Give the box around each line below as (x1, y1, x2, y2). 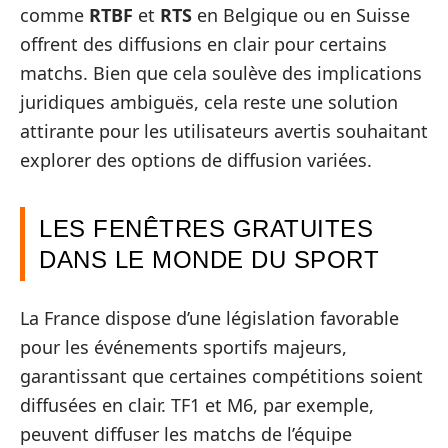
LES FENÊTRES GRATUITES (39, 215, 373, 242)
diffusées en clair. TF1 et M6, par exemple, (20, 392, 374, 417)
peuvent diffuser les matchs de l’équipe (20, 421, 352, 446)
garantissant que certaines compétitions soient (20, 363, 423, 388)
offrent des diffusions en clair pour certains (20, 32, 387, 56)
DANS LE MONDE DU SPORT (39, 246, 379, 273)
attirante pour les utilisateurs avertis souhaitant (20, 119, 428, 143)
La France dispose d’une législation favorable (20, 305, 399, 330)
